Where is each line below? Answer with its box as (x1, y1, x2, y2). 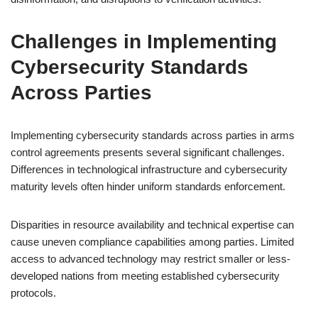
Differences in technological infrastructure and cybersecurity (11, 163, 287, 175)
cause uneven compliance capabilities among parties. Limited (11, 236, 294, 248)
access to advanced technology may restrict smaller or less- (11, 253, 290, 265)
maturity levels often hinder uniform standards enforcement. (11, 180, 285, 192)
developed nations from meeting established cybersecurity (11, 270, 280, 282)
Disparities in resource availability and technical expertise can (11, 219, 294, 231)
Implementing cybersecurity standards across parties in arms (11, 129, 295, 141)
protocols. (11, 287, 56, 299)
